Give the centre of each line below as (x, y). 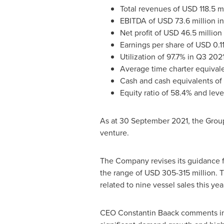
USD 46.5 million (192, 32)
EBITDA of (138, 20)
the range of (122, 172)
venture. (114, 132)
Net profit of (141, 32)
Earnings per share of (157, 44)
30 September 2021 (153, 120)
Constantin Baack (148, 212)
